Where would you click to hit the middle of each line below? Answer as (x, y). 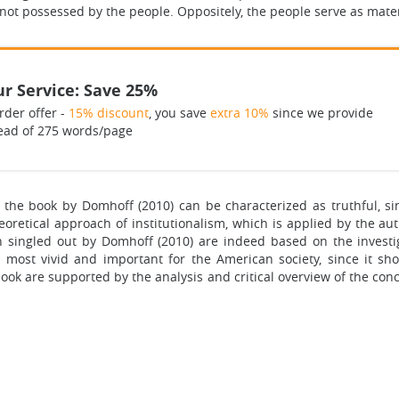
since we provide (321, 113)
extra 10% (239, 113)
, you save (179, 113)
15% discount (108, 113)
